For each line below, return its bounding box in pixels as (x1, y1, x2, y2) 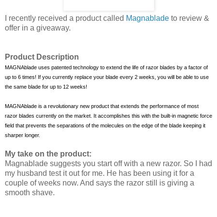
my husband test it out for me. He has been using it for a (5, 169, 194, 177)
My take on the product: (5, 149, 92, 158)
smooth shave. (5, 188, 55, 197)
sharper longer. (5, 132, 40, 138)
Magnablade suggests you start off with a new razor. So (5, 159, 193, 168)
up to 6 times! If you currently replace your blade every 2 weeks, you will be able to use (5, 74, 209, 80)
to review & (169, 14, 209, 22)
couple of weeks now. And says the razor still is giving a (5, 178, 194, 187)
